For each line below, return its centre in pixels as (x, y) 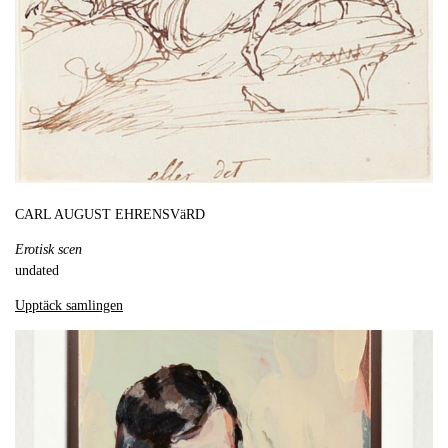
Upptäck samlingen (69, 305)
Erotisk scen (48, 249)
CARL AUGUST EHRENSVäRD (110, 214)
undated (37, 270)
